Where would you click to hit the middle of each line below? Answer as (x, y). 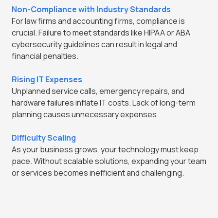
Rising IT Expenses (47, 80)
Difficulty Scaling (44, 138)
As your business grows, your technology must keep (105, 150)
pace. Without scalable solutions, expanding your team (109, 161)
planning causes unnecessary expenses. (85, 115)
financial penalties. (45, 56)
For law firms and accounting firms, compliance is (98, 21)
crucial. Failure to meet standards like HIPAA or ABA (101, 33)
